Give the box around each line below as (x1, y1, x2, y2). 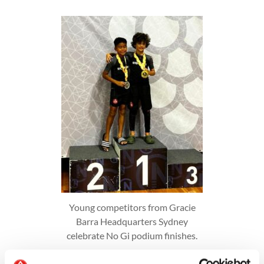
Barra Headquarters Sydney (76, 216, 188, 227)
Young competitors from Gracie (68, 202, 196, 213)
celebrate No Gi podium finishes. (67, 230, 197, 242)
